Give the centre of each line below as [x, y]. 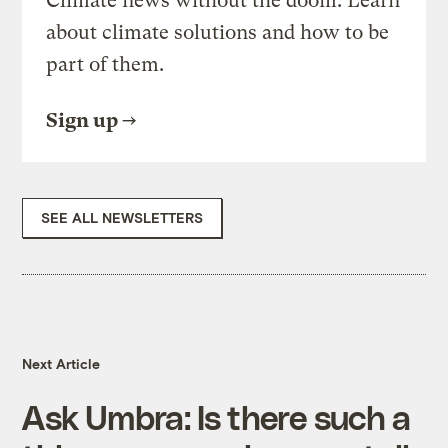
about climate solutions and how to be [218, 33]
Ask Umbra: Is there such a [216, 417]
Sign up [82, 121]
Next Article [61, 364]
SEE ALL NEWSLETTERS [122, 218]
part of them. [105, 65]
